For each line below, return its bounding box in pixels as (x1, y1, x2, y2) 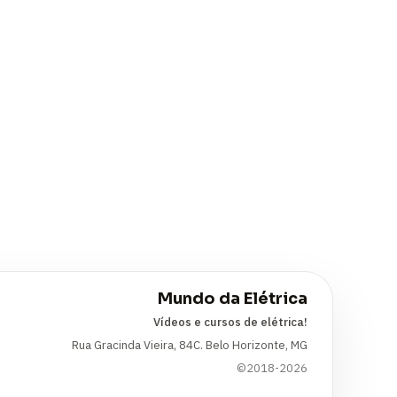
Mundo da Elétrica (157, 289, 307, 308)
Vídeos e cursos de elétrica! (152, 315, 307, 330)
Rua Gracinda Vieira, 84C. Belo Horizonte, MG (71, 338, 307, 353)
